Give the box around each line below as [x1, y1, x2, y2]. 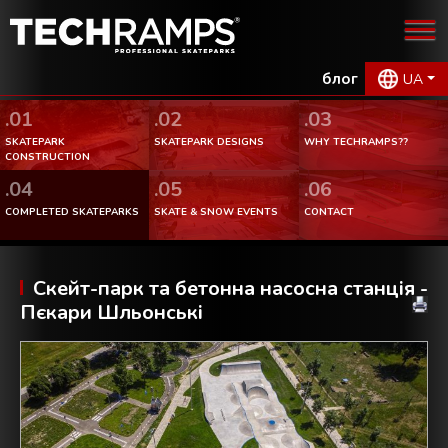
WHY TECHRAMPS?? [303, 134, 408, 149]
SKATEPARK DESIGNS [154, 134, 265, 149]
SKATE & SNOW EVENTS [154, 204, 279, 219]
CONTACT [303, 204, 354, 219]
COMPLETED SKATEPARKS [5, 204, 139, 219]
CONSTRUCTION [5, 149, 90, 164]
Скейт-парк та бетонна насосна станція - [33, 274, 428, 302]
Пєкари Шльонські [20, 298, 203, 326]
